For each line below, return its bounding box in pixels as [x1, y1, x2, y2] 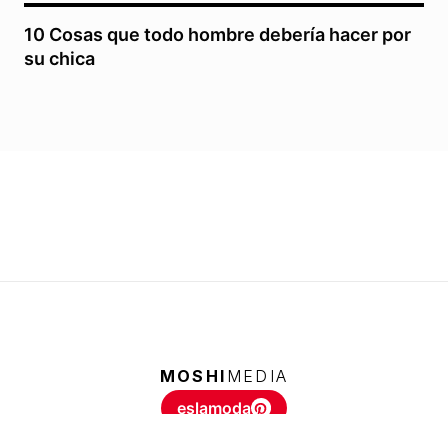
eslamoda [177, 397, 251, 418]
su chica [24, 48, 95, 70]
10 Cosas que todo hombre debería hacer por [24, 24, 411, 46]
